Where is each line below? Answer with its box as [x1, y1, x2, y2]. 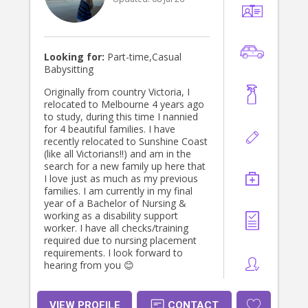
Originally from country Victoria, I [44, 85, 190, 99]
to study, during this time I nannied [44, 110, 198, 124]
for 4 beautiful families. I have [44, 122, 175, 136]
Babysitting [44, 63, 93, 76]
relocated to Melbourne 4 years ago [44, 98, 204, 111]
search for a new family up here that [44, 159, 206, 173]
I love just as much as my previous [44, 172, 198, 186]
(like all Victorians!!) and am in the [44, 147, 191, 161]
